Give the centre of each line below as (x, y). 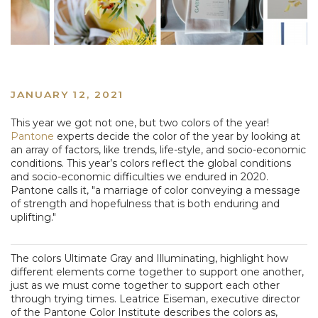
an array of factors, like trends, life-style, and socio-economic (158, 149)
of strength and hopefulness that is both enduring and (145, 203)
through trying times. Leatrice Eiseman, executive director (155, 298)
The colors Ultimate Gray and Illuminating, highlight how (149, 258)
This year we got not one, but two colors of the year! (140, 122)
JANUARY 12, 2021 (67, 94)
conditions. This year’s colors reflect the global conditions (151, 163)
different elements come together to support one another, (157, 272)
